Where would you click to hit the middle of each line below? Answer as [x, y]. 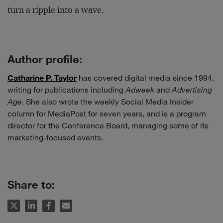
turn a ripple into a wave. [56, 10]
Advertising [192, 90]
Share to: [33, 184]
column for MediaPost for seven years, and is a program [107, 113]
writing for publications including [66, 90]
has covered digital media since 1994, [145, 78]
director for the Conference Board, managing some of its [108, 125]
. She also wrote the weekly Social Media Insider [108, 102]
